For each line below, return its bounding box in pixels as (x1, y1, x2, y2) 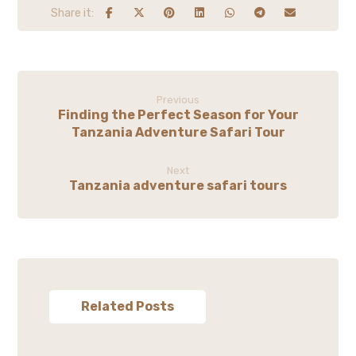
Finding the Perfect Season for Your (57, 107, 299, 123)
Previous (157, 94, 199, 106)
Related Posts (81, 299, 175, 315)
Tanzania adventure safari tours (69, 178, 287, 194)
